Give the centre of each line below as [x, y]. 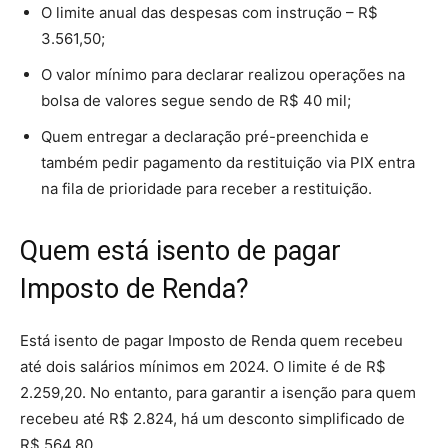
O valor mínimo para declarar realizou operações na [223, 74]
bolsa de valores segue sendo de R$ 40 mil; [196, 100]
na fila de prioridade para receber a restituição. [206, 188]
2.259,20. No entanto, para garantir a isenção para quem [218, 392]
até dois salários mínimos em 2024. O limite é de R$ [203, 366]
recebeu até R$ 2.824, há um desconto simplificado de [212, 418]
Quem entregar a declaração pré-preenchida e [205, 136]
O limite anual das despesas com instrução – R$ [209, 12]
